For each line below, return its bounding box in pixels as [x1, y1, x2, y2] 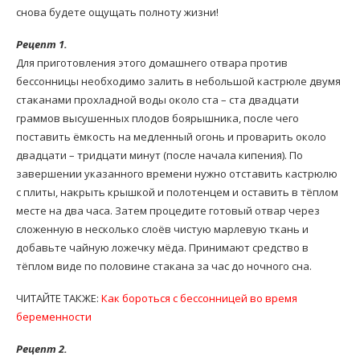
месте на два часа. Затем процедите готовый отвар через [16, 203, 320, 218]
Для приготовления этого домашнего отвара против [16, 55, 288, 70]
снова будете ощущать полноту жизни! [16, 5, 219, 19]
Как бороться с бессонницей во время [101, 291, 297, 305]
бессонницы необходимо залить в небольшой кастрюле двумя [16, 74, 341, 88]
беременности [16, 309, 92, 324]
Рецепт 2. [16, 342, 67, 356]
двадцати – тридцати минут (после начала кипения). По [16, 148, 303, 162]
